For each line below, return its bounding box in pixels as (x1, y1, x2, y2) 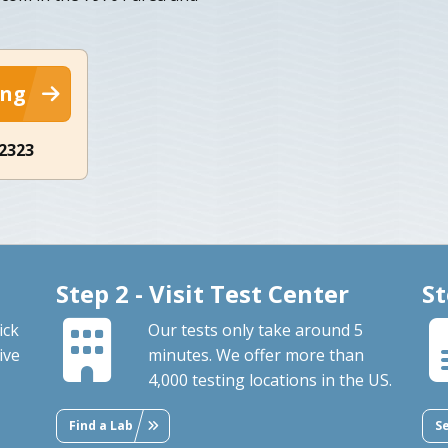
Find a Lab (68, 416, 133, 434)
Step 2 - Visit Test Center (55, 276, 349, 310)
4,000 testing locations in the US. (147, 368, 392, 391)
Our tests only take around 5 (147, 318, 363, 341)
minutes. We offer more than (147, 343, 364, 366)
